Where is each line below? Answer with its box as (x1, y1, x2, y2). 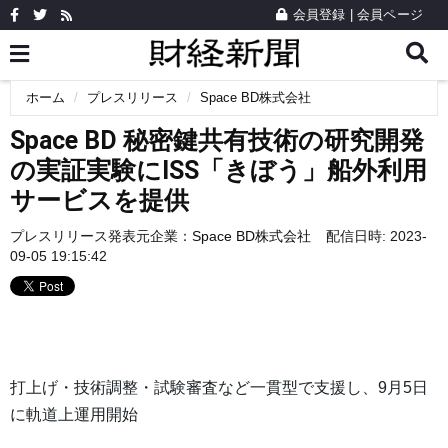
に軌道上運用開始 (10, 406, 138, 424)
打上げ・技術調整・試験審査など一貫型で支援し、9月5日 (10, 379, 428, 397)
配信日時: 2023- (326, 228, 427, 244)
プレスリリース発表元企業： (10, 228, 192, 244)
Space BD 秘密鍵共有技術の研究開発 (10, 126, 424, 155)
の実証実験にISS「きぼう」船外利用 (10, 156, 427, 185)
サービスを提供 (10, 186, 189, 215)
